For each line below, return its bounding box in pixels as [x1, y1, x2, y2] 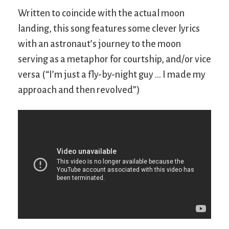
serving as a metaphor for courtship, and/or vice [18, 54, 211, 65]
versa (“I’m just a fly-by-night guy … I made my [18, 70, 205, 80]
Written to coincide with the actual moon [18, 8, 185, 19]
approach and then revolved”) [18, 85, 140, 96]
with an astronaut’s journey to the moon [18, 39, 181, 50]
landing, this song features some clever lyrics [18, 24, 200, 34]
